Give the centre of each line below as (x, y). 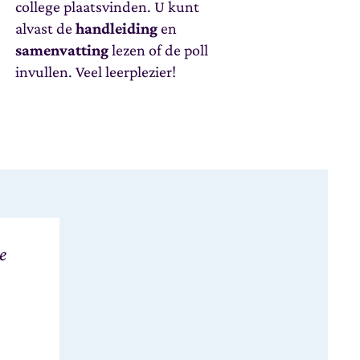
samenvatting (62, 50)
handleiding (117, 28)
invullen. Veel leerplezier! (96, 72)
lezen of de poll (159, 50)
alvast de (46, 28)
